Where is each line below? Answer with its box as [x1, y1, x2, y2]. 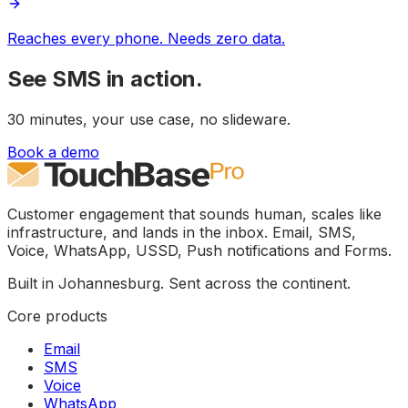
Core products [7, 306, 107, 325]
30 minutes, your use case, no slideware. [7, 109, 291, 128]
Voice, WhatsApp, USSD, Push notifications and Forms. [7, 240, 392, 260]
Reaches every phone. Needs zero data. [7, 29, 285, 48]
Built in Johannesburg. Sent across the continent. [7, 273, 351, 292]
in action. [101, 66, 203, 92]
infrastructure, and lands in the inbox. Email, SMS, [7, 222, 356, 241]
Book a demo [7, 142, 99, 161]
